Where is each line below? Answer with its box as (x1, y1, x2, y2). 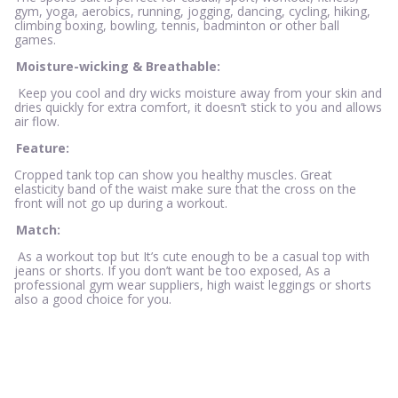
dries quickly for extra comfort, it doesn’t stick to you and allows (14, 99, 382, 116)
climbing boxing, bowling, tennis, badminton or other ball (14, 17, 339, 35)
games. (14, 31, 56, 49)
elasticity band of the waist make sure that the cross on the (14, 180, 356, 198)
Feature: (16, 139, 69, 157)
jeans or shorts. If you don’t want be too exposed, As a (14, 262, 330, 280)
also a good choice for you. (14, 291, 171, 308)
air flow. (14, 113, 60, 131)
